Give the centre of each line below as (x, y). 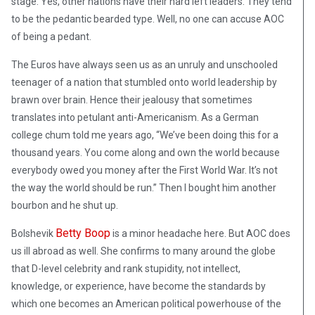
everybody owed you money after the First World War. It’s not (144, 171)
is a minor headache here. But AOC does (200, 234)
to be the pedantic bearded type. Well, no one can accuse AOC (148, 19)
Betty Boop (83, 233)
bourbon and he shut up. (65, 206)
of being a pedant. (51, 37)
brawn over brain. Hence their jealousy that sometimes (132, 100)
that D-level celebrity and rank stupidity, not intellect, (126, 269)
